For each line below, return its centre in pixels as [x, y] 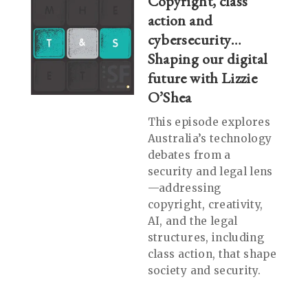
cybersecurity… [195, 40]
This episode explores [209, 122]
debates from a [189, 155]
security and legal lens [210, 172]
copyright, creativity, [205, 205]
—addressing [184, 188]
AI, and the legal [192, 221]
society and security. [204, 271]
